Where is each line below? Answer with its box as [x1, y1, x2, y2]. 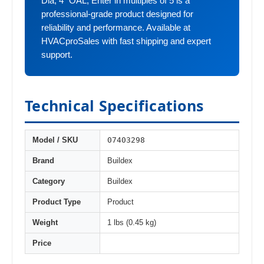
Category [32, 177, 65, 186]
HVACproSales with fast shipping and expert [41, 37, 211, 47]
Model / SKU [32, 136, 78, 145]
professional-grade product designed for [41, 9, 193, 19]
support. [41, 50, 72, 60]
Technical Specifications [25, 95, 203, 116]
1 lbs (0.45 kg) [107, 219, 156, 227]
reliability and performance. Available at [41, 23, 190, 33]
